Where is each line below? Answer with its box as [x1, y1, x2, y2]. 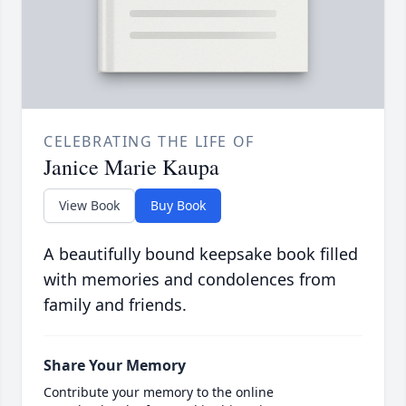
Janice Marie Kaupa [43, 152, 219, 182]
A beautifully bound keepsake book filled [43, 243, 358, 266]
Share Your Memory [43, 355, 186, 376]
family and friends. [43, 294, 187, 316]
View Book [59, 197, 120, 215]
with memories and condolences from [43, 268, 336, 291]
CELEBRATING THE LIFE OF [43, 131, 255, 152]
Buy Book [150, 197, 206, 215]
